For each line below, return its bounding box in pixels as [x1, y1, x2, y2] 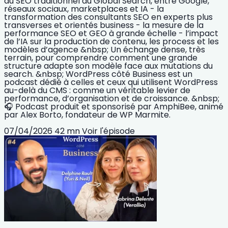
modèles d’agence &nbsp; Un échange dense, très [4, 43, 205, 55]
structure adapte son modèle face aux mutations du [4, 60, 213, 72]
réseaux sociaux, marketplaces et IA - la [4, 3, 164, 15]
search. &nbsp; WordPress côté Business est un [4, 68, 192, 80]
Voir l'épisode [82, 125, 135, 137]
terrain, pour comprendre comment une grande [4, 51, 197, 64]
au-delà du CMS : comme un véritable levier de [4, 84, 190, 96]
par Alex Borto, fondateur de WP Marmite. [4, 108, 170, 121]
